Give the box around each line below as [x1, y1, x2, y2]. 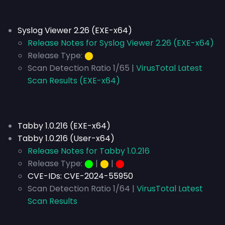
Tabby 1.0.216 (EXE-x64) [18, 120, 110, 132]
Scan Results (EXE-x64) [28, 75, 120, 86]
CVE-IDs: [28, 170, 64, 182]
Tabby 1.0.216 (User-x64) [18, 133, 115, 144]
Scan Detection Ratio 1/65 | [28, 62, 134, 74]
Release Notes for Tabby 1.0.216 [28, 145, 150, 157]
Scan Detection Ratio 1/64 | [28, 183, 135, 194]
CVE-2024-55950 [64, 170, 133, 182]
